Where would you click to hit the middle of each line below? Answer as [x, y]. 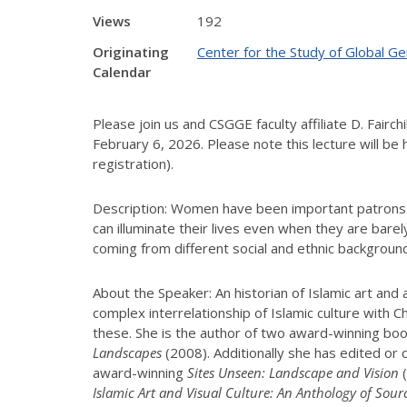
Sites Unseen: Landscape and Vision [293, 372]
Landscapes [129, 352]
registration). [135, 163]
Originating [131, 52]
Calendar [122, 72]
